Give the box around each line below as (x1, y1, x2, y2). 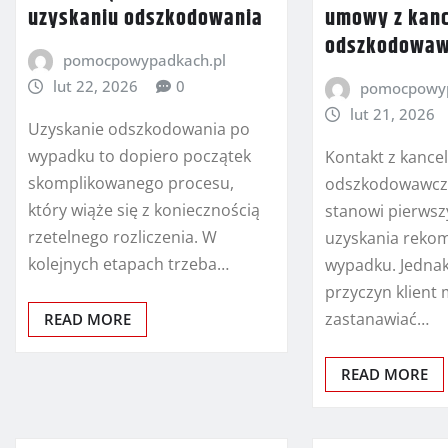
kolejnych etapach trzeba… (28, 252, 229, 275)
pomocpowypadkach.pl (62, 49, 226, 70)
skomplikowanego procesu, (28, 171, 234, 194)
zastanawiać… (325, 307, 430, 330)
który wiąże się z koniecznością (28, 198, 260, 221)
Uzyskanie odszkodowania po (28, 117, 250, 140)
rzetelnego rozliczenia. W (28, 225, 217, 248)
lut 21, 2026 (349, 103, 435, 124)
